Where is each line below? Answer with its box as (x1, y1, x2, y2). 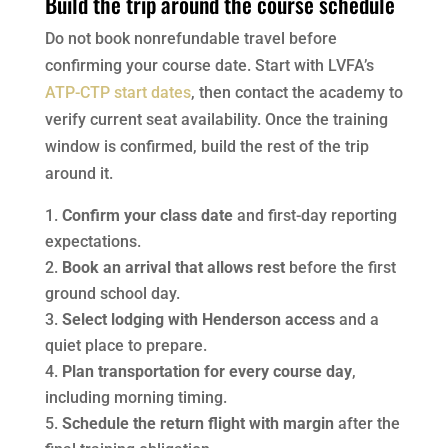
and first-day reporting (232, 205, 397, 225)
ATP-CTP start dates (44, 82, 191, 102)
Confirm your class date (61, 205, 233, 225)
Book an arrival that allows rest (61, 257, 285, 277)
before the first (284, 257, 396, 277)
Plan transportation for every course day (61, 361, 352, 381)
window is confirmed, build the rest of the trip (44, 136, 369, 156)
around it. (44, 163, 113, 183)
